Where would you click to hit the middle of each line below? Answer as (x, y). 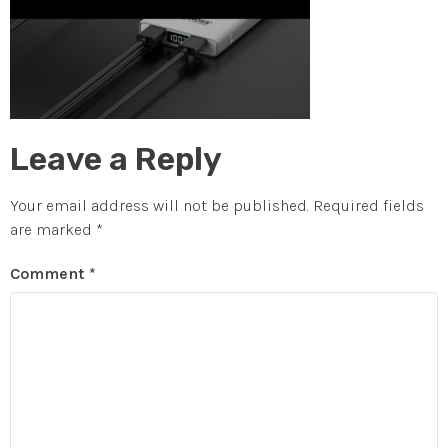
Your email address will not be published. (159, 205)
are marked (53, 229)
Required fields (368, 205)
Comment (49, 274)
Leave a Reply (116, 158)
